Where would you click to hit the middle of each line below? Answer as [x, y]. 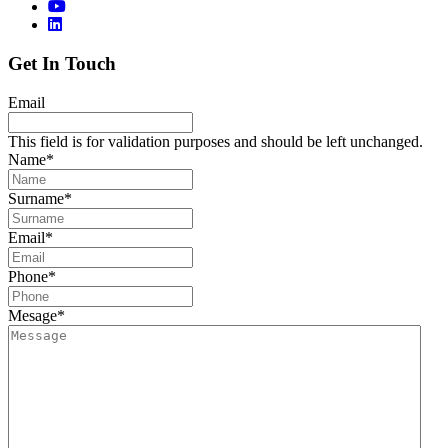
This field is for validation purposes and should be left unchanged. [215, 141]
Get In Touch [62, 63]
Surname [36, 198]
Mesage [32, 315]
